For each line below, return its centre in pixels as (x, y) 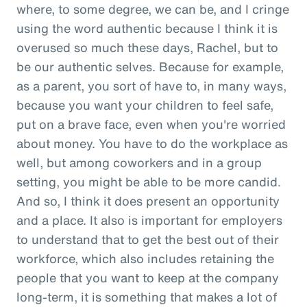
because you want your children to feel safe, (145, 105)
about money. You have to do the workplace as (152, 143)
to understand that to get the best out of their (148, 239)
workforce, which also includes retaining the (145, 258)
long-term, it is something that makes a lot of (147, 296)
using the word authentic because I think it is (147, 28)
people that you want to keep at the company (148, 277)
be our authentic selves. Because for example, (150, 66)
